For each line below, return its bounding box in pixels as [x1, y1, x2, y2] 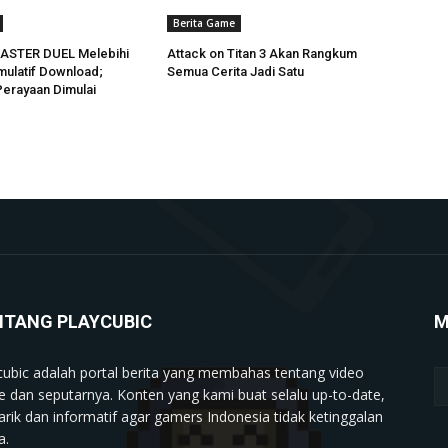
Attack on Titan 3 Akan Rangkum [167, 45, 358, 61]
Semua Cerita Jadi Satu [167, 63, 305, 79]
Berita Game [173, 15, 236, 30]
